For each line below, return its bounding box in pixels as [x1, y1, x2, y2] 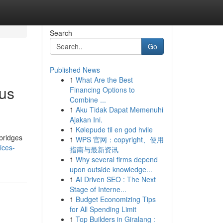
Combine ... [69, 95, 106, 105]
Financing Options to [69, 85, 135, 95]
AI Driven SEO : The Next [75, 174, 156, 184]
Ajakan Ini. [69, 114, 103, 124]
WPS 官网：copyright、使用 [75, 134, 164, 144]
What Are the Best [75, 75, 133, 85]
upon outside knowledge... [69, 164, 152, 174]
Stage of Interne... [69, 184, 126, 194]
